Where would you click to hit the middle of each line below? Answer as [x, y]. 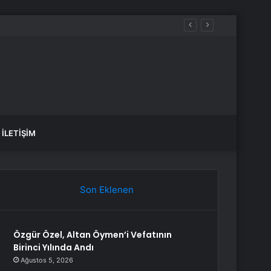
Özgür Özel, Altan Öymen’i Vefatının [93, 235]
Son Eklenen [106, 190]
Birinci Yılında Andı [54, 247]
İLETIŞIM [19, 133]
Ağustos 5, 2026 [47, 260]
